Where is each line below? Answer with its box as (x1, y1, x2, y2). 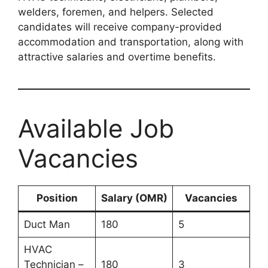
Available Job (18, 113, 174, 144)
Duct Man (23, 218, 70, 231)
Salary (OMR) (100, 192, 167, 205)
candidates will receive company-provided (18, 21, 222, 33)
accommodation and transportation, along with (18, 36, 243, 48)
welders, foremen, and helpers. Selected (18, 6, 214, 19)
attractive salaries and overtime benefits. (18, 51, 216, 63)
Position (36, 192, 78, 205)
